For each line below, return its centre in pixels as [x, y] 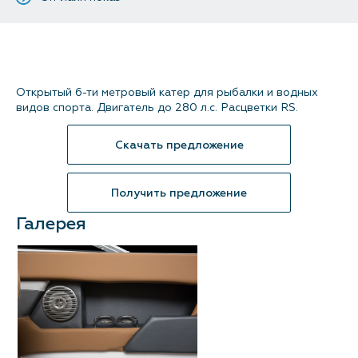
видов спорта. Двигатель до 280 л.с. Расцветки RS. [157, 107]
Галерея [51, 224]
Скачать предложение [179, 145]
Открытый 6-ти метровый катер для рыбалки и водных [167, 92]
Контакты [177, 29]
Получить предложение [179, 193]
